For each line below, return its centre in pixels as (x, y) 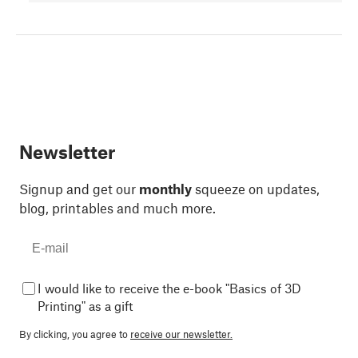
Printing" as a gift (85, 306)
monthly (165, 189)
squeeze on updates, (256, 189)
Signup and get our (79, 189)
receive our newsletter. (181, 334)
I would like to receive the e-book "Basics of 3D (169, 288)
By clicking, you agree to (75, 334)
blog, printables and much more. (117, 208)
